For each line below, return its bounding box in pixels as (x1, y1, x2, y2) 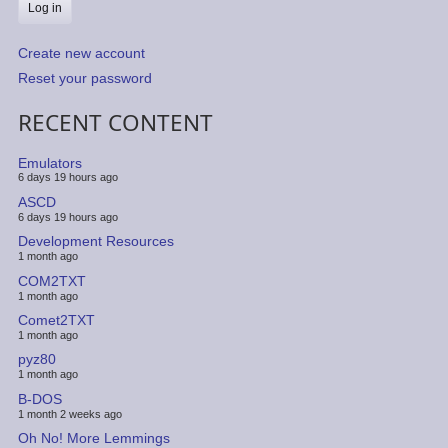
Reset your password (17, 69, 152, 86)
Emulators (17, 154, 82, 171)
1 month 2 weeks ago (17, 407, 122, 420)
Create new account (17, 45, 145, 62)
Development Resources (17, 233, 174, 250)
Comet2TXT (17, 311, 95, 328)
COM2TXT (17, 272, 86, 289)
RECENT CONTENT (17, 107, 213, 139)
